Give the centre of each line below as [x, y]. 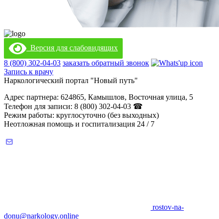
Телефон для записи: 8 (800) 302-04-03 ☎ [73, 106]
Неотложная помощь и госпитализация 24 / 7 [79, 124]
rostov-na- [167, 207]
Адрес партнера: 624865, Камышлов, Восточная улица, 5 [99, 97]
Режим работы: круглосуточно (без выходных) [81, 115]
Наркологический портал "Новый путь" [71, 80]
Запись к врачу [29, 71]
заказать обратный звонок [106, 63]
